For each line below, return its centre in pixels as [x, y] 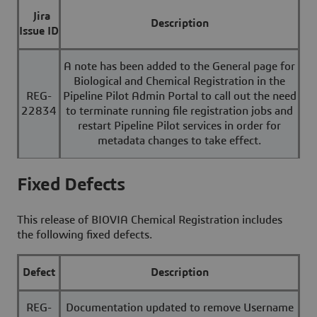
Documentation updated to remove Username [179, 308]
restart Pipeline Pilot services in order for [179, 126]
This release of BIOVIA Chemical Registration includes [150, 220]
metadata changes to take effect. [179, 140]
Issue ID [39, 31]
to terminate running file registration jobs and [179, 111]
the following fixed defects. [85, 235]
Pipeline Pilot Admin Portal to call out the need [179, 96]
